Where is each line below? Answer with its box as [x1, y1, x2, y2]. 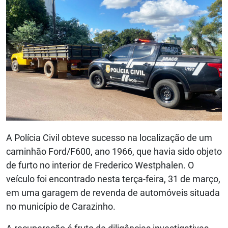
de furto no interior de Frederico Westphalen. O [6, 160, 194, 171]
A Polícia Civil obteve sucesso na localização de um [6, 132, 212, 144]
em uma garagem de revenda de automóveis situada [6, 187, 220, 198]
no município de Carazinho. [6, 201, 116, 212]
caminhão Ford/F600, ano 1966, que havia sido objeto [6, 146, 222, 157]
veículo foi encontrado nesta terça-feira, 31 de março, [6, 174, 220, 185]
